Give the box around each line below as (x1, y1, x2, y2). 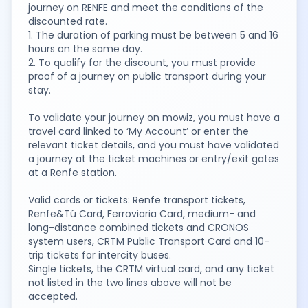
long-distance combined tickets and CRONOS (28, 220, 249, 234)
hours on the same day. (28, 41, 142, 56)
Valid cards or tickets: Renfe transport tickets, (28, 192, 245, 207)
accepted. (28, 289, 78, 303)
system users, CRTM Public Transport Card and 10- (28, 234, 269, 248)
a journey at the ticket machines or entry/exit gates (28, 151, 279, 166)
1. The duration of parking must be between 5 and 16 (28, 27, 278, 42)
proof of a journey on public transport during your (28, 69, 266, 83)
